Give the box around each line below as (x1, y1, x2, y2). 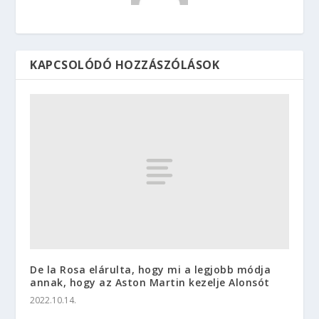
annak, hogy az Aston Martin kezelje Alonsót (30, 275, 270, 289)
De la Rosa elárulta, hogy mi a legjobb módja (30, 262, 271, 276)
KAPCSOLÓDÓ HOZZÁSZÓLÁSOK (30, 57, 220, 73)
